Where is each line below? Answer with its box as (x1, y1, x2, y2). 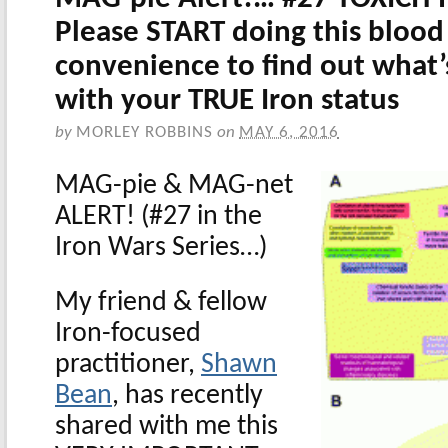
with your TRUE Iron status (55, 85, 399, 117)
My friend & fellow (55, 288, 267, 317)
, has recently (112, 381, 263, 410)
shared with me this (55, 412, 278, 441)
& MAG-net (157, 171, 293, 200)
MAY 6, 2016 (239, 123, 339, 141)
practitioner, (55, 350, 201, 379)
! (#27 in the (126, 202, 262, 231)
